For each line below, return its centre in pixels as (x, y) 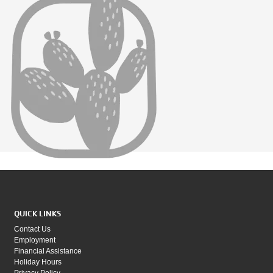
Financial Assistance (48, 251)
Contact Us (32, 229)
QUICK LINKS (37, 214)
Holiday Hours (38, 262)
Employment (35, 240)
